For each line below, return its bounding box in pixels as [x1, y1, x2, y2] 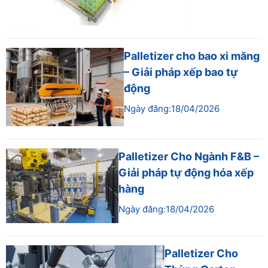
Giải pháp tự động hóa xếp [118, 166, 254, 179]
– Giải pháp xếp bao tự [123, 65, 238, 78]
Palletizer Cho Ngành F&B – [118, 150, 259, 163]
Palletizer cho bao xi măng [123, 49, 260, 62]
